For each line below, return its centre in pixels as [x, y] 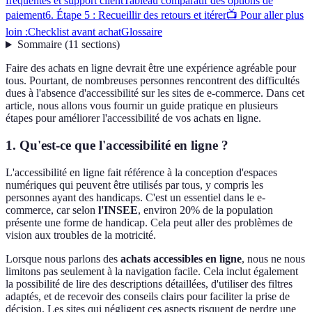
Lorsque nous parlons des [63, 258]
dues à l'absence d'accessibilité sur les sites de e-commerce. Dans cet [155, 93]
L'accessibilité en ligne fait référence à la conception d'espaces [141, 172]
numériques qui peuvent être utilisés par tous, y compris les [134, 185]
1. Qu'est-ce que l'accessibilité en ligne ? [117, 146]
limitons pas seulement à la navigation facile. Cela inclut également [152, 271]
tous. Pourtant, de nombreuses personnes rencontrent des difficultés [153, 81]
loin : [17, 32]
